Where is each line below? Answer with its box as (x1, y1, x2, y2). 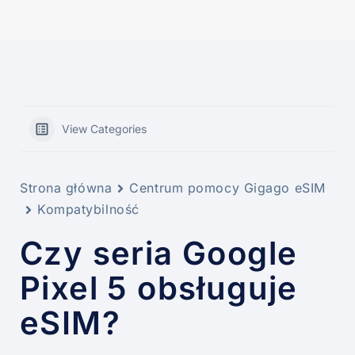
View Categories (62, 122, 147, 136)
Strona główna (20, 180, 113, 197)
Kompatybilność (37, 201, 139, 218)
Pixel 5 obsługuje (20, 269, 298, 308)
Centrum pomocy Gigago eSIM (129, 180, 326, 197)
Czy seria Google (20, 234, 298, 273)
